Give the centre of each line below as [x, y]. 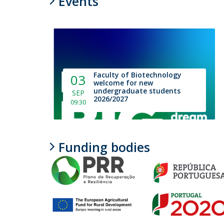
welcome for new [123, 83]
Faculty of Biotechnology [137, 75]
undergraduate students [137, 91]
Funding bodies [104, 147]
